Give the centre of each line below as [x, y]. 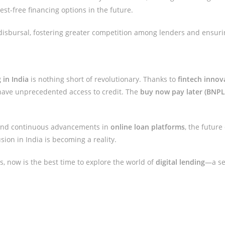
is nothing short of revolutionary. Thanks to [103, 79]
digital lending [181, 162]
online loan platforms [148, 127]
